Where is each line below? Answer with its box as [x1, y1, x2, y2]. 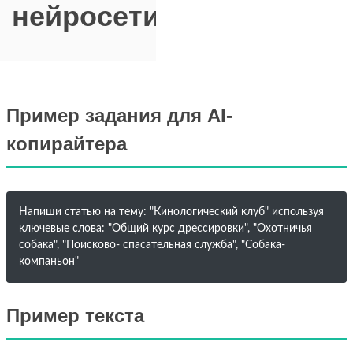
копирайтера [6, 133, 127, 154]
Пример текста [6, 305, 144, 326]
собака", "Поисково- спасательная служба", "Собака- [19, 240, 285, 251]
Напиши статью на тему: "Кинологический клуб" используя [19, 206, 324, 217]
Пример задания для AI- [6, 105, 232, 126]
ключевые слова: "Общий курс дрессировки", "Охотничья [19, 223, 312, 234]
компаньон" [19, 256, 79, 267]
